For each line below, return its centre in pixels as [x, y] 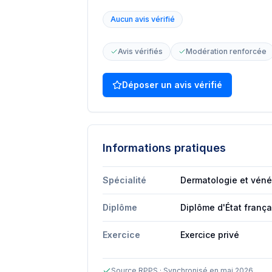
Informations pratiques [164, 148]
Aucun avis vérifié [143, 19]
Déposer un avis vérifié [172, 85]
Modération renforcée [226, 51]
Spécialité [124, 180]
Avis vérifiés [140, 51]
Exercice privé [210, 235]
